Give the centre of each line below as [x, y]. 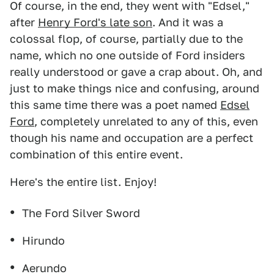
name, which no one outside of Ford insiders [128, 55]
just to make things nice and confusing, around [135, 88]
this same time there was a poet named [115, 105]
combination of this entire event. [96, 154]
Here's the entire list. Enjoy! [83, 182]
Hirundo [43, 241]
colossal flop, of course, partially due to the [126, 39]
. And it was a [188, 22]
